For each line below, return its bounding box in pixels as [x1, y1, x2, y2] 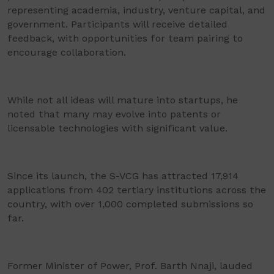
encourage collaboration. [7, 46, 126, 59]
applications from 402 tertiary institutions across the [7, 184, 266, 196]
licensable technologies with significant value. [7, 122, 228, 135]
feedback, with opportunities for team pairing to [7, 32, 243, 45]
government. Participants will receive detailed [7, 18, 228, 31]
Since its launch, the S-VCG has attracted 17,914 [7, 170, 239, 182]
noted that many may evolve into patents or [7, 108, 221, 120]
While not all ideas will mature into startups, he [7, 94, 238, 106]
